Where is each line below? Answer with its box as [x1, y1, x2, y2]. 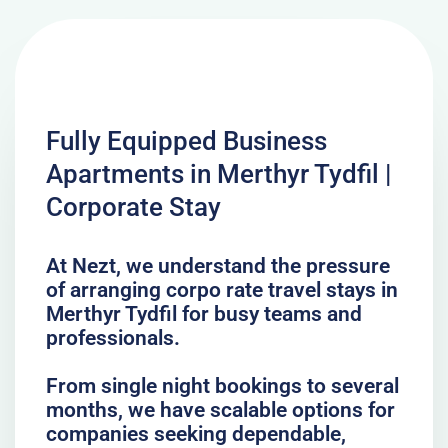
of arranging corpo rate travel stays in [45, 277, 398, 302]
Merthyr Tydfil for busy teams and [45, 301, 362, 326]
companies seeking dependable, [45, 421, 346, 446]
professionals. [45, 325, 180, 350]
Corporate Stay [45, 191, 221, 222]
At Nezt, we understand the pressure [45, 253, 390, 278]
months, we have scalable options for [45, 397, 395, 422]
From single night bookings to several [45, 373, 399, 398]
